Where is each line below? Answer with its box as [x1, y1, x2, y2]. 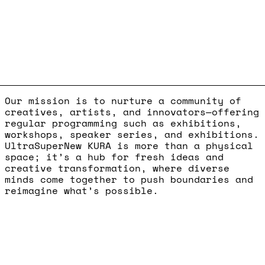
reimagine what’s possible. [5, 183, 159, 198]
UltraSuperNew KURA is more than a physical [5, 138, 253, 153]
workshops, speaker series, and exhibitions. [5, 127, 259, 142]
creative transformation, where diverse [5, 161, 230, 176]
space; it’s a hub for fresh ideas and [5, 150, 224, 164]
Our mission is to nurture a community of [5, 93, 241, 108]
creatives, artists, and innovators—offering [5, 105, 259, 119]
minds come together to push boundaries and [5, 172, 253, 187]
